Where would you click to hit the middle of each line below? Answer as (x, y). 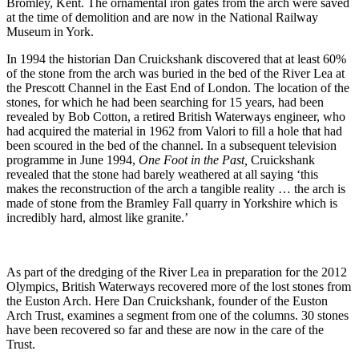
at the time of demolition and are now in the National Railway (162, 18)
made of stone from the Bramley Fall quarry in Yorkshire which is (172, 204)
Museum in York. (50, 32)
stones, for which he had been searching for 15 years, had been (165, 103)
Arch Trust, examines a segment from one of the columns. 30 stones (177, 316)
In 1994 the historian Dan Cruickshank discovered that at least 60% (176, 59)
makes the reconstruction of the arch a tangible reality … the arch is (176, 189)
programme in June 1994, (73, 160)
